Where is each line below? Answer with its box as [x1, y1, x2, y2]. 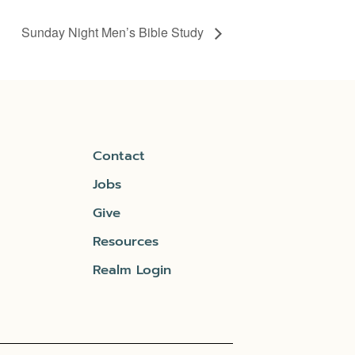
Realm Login [93, 259, 172, 280]
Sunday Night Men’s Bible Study [21, 22, 207, 41]
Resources [93, 231, 159, 251]
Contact [93, 145, 146, 166]
